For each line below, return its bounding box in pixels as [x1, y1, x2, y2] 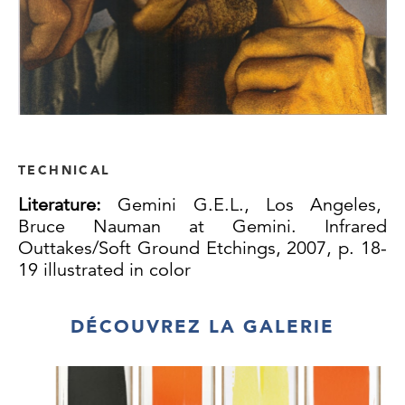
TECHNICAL [18, 161, 111, 178]
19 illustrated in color [18, 258, 191, 281]
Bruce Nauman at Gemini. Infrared [18, 214, 387, 238]
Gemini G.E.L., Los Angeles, [118, 193, 387, 216]
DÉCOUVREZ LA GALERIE [71, 315, 334, 337]
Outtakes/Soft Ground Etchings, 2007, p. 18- [18, 236, 387, 259]
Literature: [18, 193, 118, 216]
